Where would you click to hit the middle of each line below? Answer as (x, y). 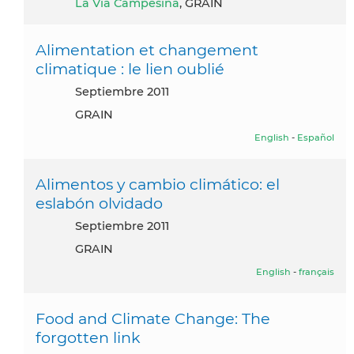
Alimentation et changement (147, 49)
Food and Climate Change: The (153, 318)
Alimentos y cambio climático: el (158, 184)
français (316, 271)
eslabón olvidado (99, 203)
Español (316, 137)
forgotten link (88, 337)
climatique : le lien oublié (130, 68)
